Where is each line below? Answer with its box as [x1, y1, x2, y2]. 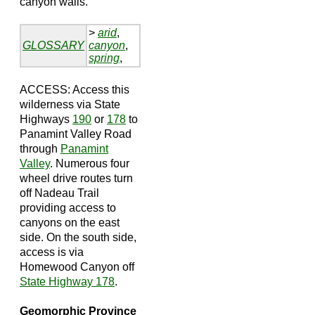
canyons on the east [20, 216, 120, 229]
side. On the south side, [20, 231, 136, 243]
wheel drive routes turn [20, 172, 133, 184]
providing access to [20, 201, 116, 214]
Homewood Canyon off [20, 260, 134, 273]
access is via [20, 245, 84, 258]
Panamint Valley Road [20, 127, 131, 140]
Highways [20, 112, 72, 125]
